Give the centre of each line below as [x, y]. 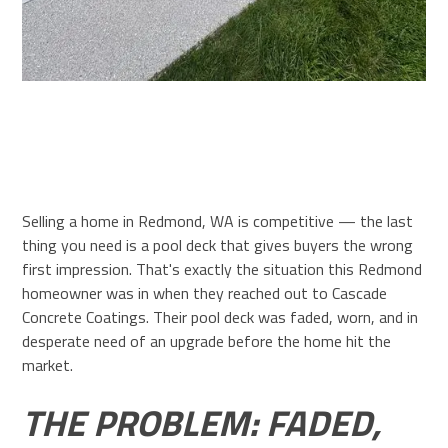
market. [48, 364]
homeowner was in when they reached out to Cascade [205, 292]
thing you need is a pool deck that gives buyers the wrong [218, 244]
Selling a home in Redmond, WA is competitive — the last [218, 220]
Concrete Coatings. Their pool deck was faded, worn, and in [220, 316]
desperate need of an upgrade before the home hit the [207, 340]
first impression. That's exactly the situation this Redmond [222, 268]
